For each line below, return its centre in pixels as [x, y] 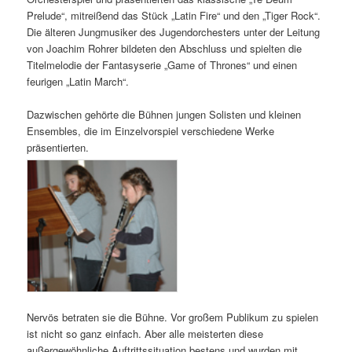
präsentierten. [58, 147]
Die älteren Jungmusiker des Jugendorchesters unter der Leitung [174, 31]
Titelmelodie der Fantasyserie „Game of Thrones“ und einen [162, 64]
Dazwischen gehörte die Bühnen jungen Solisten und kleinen [164, 114]
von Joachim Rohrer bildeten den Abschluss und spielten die [165, 48]
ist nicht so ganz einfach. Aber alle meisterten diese [145, 334]
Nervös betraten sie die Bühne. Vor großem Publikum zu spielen [173, 317]
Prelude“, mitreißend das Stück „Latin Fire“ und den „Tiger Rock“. [174, 15]
